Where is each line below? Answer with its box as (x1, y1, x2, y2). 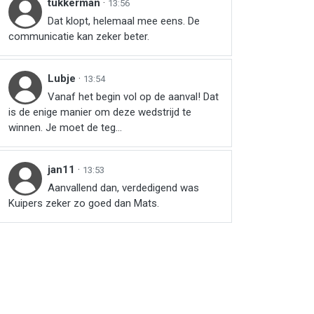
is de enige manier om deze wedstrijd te (8, 106, 191, 118)
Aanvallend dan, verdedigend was (48, 182, 199, 194)
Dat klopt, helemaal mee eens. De (48, 15, 200, 27)
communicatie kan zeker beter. (8, 30, 149, 43)
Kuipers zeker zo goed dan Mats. (8, 197, 159, 210)
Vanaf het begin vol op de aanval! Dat (48, 90, 219, 103)
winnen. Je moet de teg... (8, 121, 122, 134)
